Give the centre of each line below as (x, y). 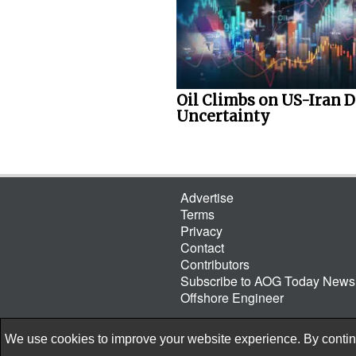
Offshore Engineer (232, 298)
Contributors (215, 265)
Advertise (207, 198)
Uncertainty (223, 116)
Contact (202, 248)
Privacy (201, 231)
